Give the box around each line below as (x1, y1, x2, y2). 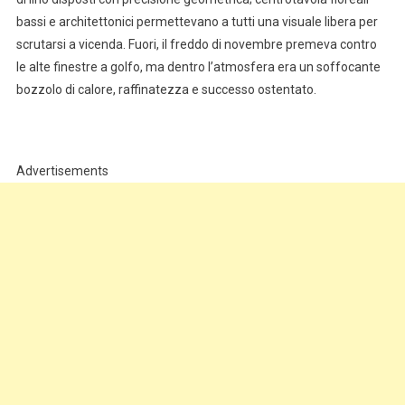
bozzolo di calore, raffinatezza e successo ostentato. (15, 82, 316, 98)
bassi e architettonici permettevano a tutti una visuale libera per (15, 14, 378, 30)
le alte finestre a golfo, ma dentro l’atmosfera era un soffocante (15, 60, 381, 75)
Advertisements (15, 164, 108, 179)
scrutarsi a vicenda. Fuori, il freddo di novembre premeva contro (15, 37, 377, 52)
